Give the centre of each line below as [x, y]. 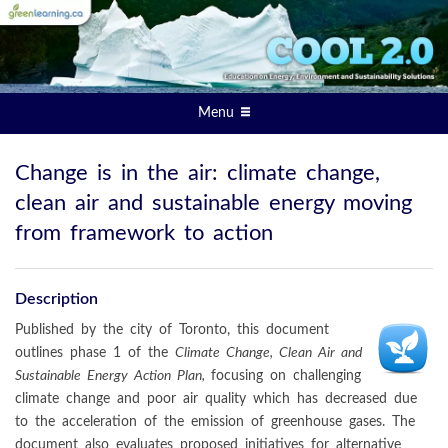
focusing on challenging [286, 375]
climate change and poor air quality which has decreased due [216, 398]
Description [56, 298]
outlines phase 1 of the [95, 352]
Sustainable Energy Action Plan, [113, 375]
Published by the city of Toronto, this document [172, 329]
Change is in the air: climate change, [197, 172]
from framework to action [144, 232]
